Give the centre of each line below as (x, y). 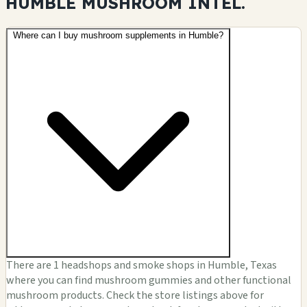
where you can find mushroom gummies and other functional (149, 280)
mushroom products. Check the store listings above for (135, 295)
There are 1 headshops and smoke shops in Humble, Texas (142, 265)
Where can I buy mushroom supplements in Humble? (118, 35)
